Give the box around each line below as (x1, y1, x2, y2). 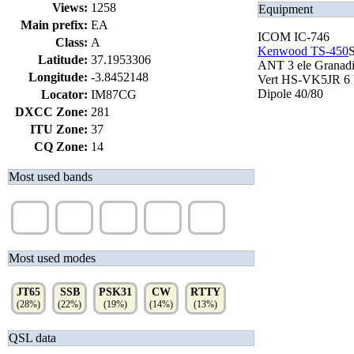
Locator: (41, 88, 88, 101)
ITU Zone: (30, 122, 88, 136)
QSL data (9, 331, 56, 345)
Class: (55, 36, 88, 49)
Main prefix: (21, 18, 88, 32)
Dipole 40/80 (258, 87, 323, 100)
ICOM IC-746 (258, 30, 330, 43)
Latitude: (38, 53, 88, 66)
